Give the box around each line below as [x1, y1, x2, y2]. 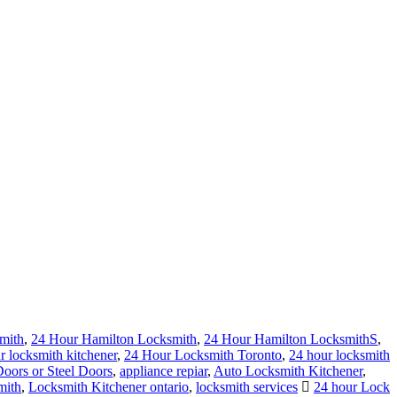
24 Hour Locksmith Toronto [124, 347, 282, 363]
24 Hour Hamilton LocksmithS [204, 331, 378, 347]
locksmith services [196, 379, 298, 395]
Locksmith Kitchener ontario [28, 379, 189, 395]
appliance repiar [120, 363, 207, 379]
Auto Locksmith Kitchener [214, 363, 362, 379]
